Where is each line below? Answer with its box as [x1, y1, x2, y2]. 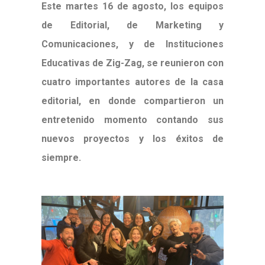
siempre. [41, 152, 83, 163]
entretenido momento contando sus [41, 114, 224, 125]
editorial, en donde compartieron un [41, 95, 224, 106]
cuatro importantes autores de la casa [41, 76, 224, 88]
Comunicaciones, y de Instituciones [41, 38, 224, 50]
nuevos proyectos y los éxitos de [41, 133, 224, 144]
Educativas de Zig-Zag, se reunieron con [41, 57, 224, 69]
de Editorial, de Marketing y [41, 20, 224, 31]
